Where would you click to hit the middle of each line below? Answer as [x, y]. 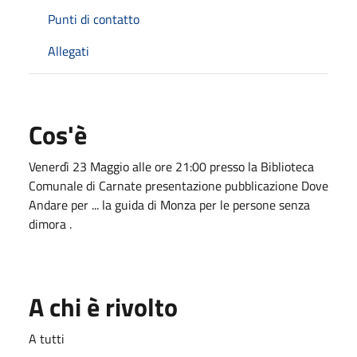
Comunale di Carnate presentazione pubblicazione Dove [178, 185]
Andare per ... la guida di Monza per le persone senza [169, 204]
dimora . [52, 224]
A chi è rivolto [103, 306]
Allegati [69, 51]
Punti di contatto [94, 19]
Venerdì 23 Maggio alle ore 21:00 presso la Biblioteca [171, 166]
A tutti [48, 338]
